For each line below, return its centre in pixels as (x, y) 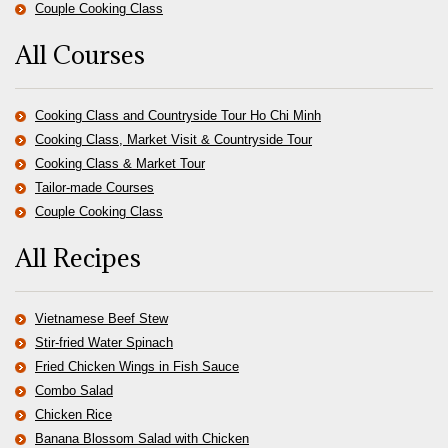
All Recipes (78, 257)
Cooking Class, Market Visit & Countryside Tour (173, 139)
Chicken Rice (73, 414)
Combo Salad (74, 390)
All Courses (80, 54)
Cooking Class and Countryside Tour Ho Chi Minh (178, 115)
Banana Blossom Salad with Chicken (142, 438)
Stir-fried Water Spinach (104, 342)
